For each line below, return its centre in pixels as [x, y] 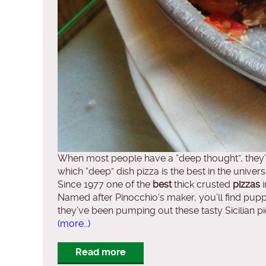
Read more [101, 252]
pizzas [246, 184]
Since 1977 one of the [105, 184]
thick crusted [202, 184]
